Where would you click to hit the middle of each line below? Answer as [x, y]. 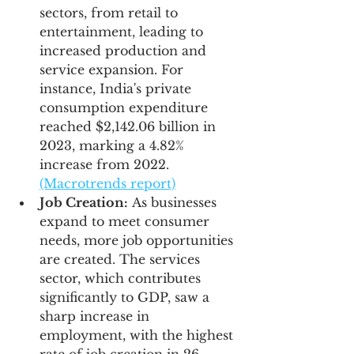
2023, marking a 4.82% [114, 146]
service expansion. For [113, 70]
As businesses [174, 203]
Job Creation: [84, 203]
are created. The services [122, 260]
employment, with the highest [138, 335]
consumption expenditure [126, 108]
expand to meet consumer [126, 222]
